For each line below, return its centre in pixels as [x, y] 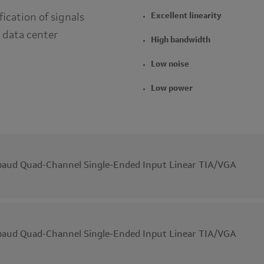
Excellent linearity [186, 16]
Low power [172, 88]
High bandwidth [181, 40]
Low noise [170, 64]
